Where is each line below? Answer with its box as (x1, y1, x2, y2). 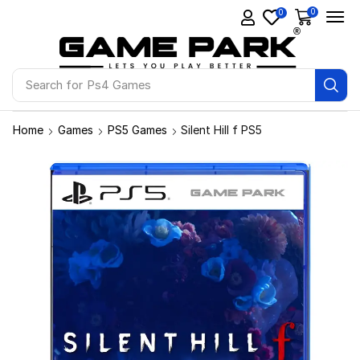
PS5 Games (108, 123, 167, 137)
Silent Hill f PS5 (181, 123, 262, 137)
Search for (25, 77, 83, 92)
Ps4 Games (86, 77, 151, 92)
